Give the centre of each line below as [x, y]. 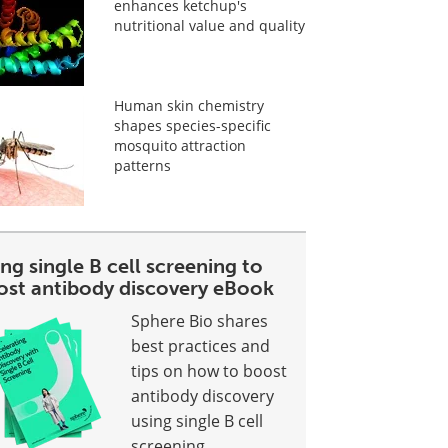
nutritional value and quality [209, 25]
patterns [142, 165]
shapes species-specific [192, 125]
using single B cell [197, 421]
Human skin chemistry [188, 105]
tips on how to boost [209, 371]
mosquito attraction [179, 145]
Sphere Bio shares [200, 321]
